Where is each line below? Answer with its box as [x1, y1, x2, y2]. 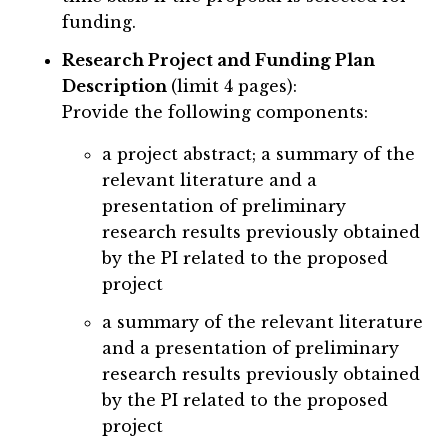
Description [62, 76, 172, 97]
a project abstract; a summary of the [102, 144, 416, 165]
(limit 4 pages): [171, 76, 298, 97]
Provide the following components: [62, 102, 369, 123]
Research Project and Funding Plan [62, 50, 376, 71]
